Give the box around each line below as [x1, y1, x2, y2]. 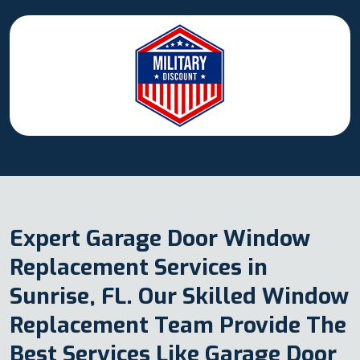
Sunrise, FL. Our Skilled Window [10, 281, 349, 312]
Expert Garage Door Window [10, 223, 310, 254]
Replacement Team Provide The [10, 310, 346, 341]
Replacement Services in [10, 252, 268, 283]
